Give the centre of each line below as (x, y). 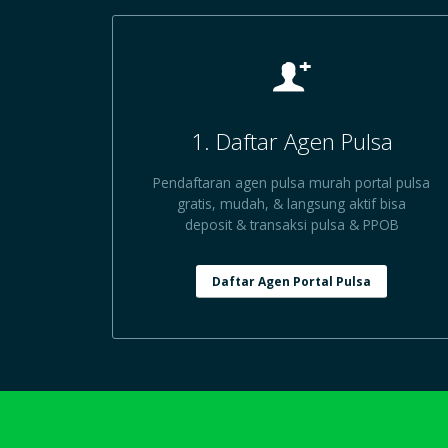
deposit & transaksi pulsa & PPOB (291, 225)
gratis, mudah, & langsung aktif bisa (292, 204)
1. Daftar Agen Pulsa (291, 142)
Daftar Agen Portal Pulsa (292, 281)
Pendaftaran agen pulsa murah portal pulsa (292, 183)
